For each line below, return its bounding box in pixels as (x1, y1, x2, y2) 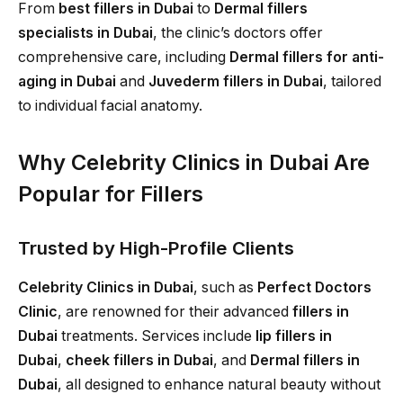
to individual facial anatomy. (18, 97, 202, 115)
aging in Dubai (18, 73, 116, 91)
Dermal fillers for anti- (229, 49, 384, 67)
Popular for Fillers (18, 181, 203, 208)
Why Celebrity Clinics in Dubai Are (18, 149, 370, 176)
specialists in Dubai (18, 24, 153, 42)
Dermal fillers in (250, 352, 360, 370)
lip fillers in (255, 327, 332, 345)
